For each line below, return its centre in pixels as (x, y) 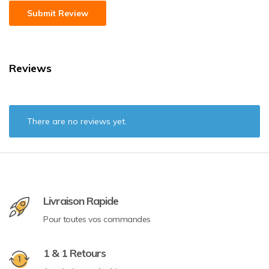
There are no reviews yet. (77, 121)
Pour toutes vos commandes (97, 219)
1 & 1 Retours (74, 253)
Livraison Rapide (81, 201)
